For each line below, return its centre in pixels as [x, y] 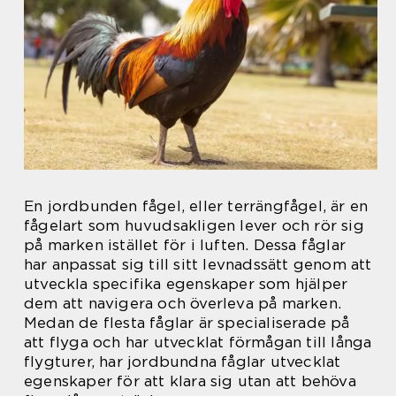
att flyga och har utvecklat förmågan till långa [198, 343]
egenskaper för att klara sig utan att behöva [190, 381]
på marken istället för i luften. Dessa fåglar [185, 245]
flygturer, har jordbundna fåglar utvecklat [183, 362]
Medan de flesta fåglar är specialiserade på [187, 323]
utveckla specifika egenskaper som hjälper [186, 284]
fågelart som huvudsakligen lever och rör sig [194, 226]
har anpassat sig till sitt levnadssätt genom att [198, 265]
